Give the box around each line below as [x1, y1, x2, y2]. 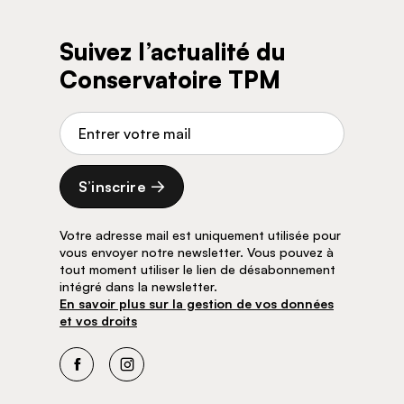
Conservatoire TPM [60, 64, 280, 94]
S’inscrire [78, 177, 146, 196]
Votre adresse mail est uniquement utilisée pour [60, 226, 341, 243]
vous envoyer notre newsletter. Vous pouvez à [60, 243, 334, 260]
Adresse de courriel [59, 111, 189, 130]
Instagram [125, 363, 195, 382]
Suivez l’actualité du [60, 36, 286, 66]
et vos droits [60, 312, 137, 328]
